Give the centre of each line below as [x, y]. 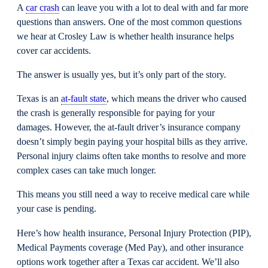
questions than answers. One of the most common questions [129, 22]
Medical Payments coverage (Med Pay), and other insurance [130, 247]
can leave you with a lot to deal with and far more [154, 7]
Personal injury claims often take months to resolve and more [131, 156]
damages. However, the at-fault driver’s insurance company [129, 128]
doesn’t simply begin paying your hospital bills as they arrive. [132, 142]
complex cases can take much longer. [86, 171]
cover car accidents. [54, 51]
